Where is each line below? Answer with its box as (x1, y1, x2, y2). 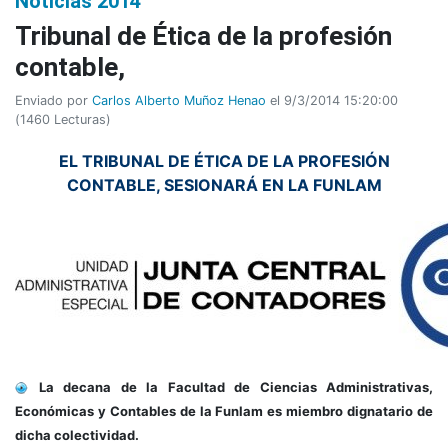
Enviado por (15, 92, 92, 108)
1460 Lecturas (20, 111, 106, 127)
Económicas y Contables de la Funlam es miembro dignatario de (15, 402, 433, 419)
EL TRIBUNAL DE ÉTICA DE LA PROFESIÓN (58, 150, 390, 171)
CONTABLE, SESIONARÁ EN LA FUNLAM (66, 174, 382, 195)
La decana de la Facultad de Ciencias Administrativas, (29, 378, 433, 395)
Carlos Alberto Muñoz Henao (92, 92, 266, 108)
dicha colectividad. (15, 426, 139, 443)
